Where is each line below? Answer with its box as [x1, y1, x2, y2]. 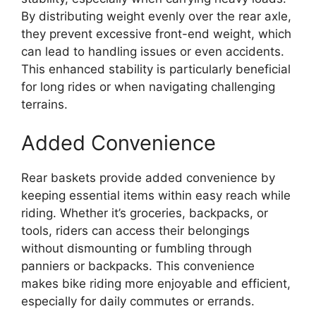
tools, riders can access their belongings [21, 224, 250, 238]
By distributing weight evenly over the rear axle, [21, 8, 291, 23]
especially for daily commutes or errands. [21, 294, 255, 309]
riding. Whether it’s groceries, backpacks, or [21, 206, 268, 221]
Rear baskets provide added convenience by [21, 171, 275, 186]
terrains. [21, 97, 68, 111]
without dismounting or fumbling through [21, 241, 252, 256]
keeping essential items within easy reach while [21, 188, 291, 203]
